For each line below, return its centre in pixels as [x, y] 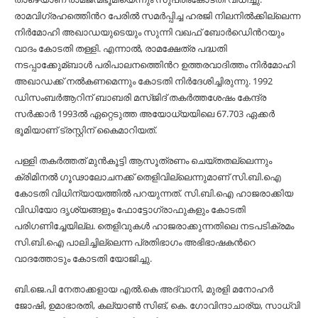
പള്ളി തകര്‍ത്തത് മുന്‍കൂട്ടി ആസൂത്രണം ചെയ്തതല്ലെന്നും [143, 160]
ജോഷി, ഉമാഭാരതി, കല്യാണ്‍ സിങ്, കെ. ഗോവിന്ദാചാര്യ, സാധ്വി [157, 305]
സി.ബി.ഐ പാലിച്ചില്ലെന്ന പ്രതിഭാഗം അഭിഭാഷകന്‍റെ [135, 242]
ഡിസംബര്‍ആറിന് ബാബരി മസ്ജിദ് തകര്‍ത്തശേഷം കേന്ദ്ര [140, 97]
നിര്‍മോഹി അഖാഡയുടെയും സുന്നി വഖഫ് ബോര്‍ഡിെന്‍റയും [149, 32]
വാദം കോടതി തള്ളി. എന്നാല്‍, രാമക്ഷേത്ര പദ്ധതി [121, 48]
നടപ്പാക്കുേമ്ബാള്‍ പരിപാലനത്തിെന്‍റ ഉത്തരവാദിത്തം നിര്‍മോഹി [155, 65]
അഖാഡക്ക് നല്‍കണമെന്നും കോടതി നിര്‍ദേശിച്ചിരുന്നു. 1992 [143, 81]
